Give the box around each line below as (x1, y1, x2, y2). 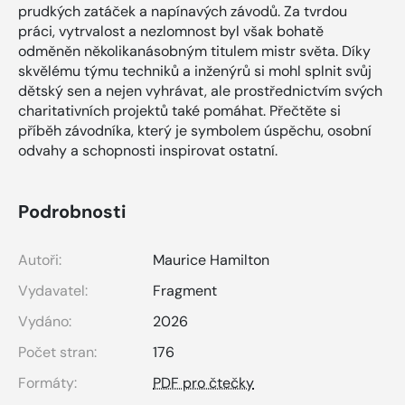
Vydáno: (18, 311, 71, 331)
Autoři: (18, 250, 61, 269)
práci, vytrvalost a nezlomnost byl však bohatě (18, 21, 324, 41)
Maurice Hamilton (153, 250, 269, 269)
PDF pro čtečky (153, 372, 254, 392)
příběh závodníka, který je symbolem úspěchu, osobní (18, 120, 372, 140)
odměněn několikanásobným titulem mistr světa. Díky (18, 41, 371, 61)
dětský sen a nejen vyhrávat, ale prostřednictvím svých (18, 80, 382, 100)
